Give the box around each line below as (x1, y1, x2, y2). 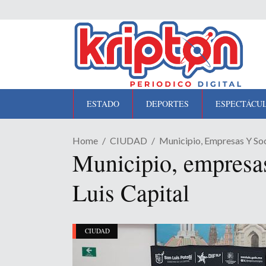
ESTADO (87, 98, 119, 109)
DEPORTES (146, 98, 189, 109)
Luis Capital (72, 176, 189, 208)
